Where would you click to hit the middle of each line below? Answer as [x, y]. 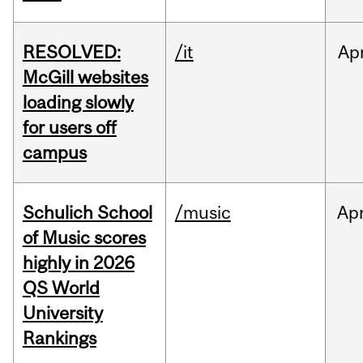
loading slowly [78, 102]
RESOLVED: [71, 52]
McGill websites [85, 77]
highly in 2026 [78, 263]
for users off [69, 128]
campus [54, 153]
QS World [61, 288]
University [62, 313]
